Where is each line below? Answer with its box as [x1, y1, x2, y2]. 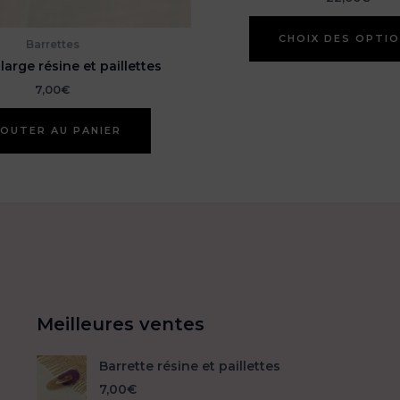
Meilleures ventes [36, 312, 204, 335]
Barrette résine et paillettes [98, 358, 280, 375]
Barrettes [25, 37, 79, 52]
